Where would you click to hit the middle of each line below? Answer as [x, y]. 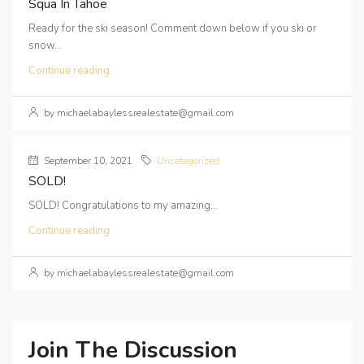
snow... [45, 45]
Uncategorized [188, 161]
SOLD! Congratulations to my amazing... [123, 206]
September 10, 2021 [87, 161]
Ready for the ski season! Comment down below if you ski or [173, 28]
